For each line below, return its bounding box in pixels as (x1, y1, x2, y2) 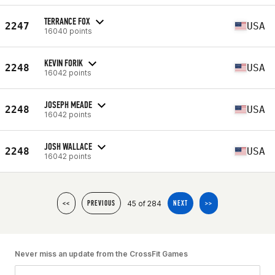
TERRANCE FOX (44, 15, 90, 27)
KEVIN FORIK (44, 56, 83, 69)
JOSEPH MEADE (44, 98, 92, 110)
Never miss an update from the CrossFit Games (15, 249, 188, 258)
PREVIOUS (87, 199, 115, 207)
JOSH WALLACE (44, 140, 92, 152)
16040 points (44, 26, 92, 36)
